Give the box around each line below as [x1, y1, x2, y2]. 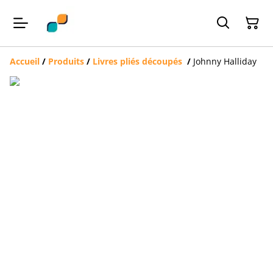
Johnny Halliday [193, 55, 257, 67]
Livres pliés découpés [93, 55, 185, 67]
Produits [48, 55, 84, 67]
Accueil [10, 55, 40, 67]
